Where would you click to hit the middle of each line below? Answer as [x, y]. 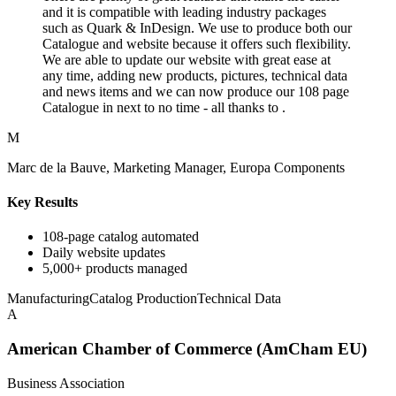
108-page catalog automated [121, 237]
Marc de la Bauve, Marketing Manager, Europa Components [176, 167]
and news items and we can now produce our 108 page [196, 91]
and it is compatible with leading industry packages [184, 11]
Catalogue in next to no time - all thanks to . [164, 107]
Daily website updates [104, 253]
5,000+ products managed [115, 269]
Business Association [66, 383]
